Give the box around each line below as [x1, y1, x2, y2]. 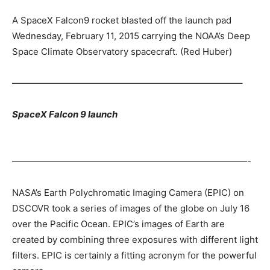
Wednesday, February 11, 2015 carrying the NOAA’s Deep [12, 30, 250, 42]
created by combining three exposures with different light [12, 233, 258, 245]
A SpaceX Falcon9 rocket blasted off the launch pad [12, 14, 231, 26]
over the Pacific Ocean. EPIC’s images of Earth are [12, 218, 225, 230]
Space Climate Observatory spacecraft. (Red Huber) [12, 45, 232, 57]
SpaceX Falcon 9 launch [12, 108, 118, 120]
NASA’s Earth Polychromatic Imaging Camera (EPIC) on [12, 186, 244, 198]
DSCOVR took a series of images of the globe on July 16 [12, 202, 250, 214]
